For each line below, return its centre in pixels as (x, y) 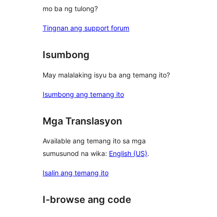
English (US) (128, 154)
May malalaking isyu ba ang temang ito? (106, 75)
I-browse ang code (87, 200)
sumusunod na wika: (76, 154)
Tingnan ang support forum (86, 28)
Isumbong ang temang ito (83, 94)
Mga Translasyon (82, 121)
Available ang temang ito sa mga (94, 141)
